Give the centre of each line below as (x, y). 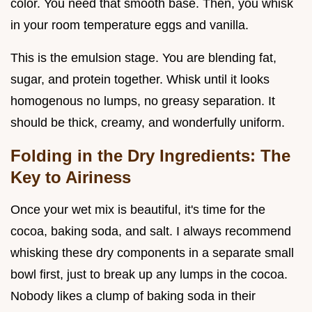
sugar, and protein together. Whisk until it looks (140, 79)
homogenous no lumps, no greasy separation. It (143, 101)
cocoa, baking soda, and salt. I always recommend (151, 231)
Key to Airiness (71, 177)
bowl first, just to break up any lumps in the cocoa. (149, 274)
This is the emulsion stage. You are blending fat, (143, 57)
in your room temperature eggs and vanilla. (130, 25)
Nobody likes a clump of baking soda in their (133, 296)
